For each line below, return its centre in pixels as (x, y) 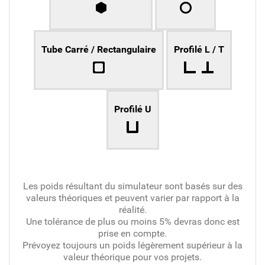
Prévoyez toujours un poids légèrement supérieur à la (132, 245)
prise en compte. (132, 233)
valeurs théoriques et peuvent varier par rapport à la (132, 198)
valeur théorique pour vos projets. (132, 257)
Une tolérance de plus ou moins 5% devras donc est (132, 221)
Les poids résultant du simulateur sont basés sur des (132, 186)
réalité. (132, 209)
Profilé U (132, 109)
